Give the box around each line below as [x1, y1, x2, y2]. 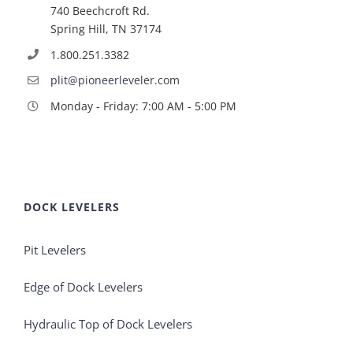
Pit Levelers [24, 242, 86, 258]
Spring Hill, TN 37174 [50, 20, 162, 36]
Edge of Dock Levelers [24, 279, 143, 295]
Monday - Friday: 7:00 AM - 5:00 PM [50, 98, 236, 114]
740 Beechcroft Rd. [50, 2, 150, 18]
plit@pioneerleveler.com [50, 72, 180, 88]
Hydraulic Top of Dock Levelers [24, 316, 192, 333]
